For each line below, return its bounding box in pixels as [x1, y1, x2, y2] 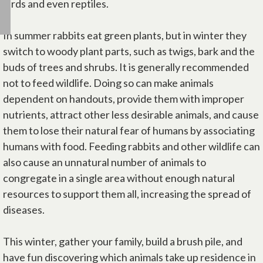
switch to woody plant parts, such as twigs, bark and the [3, 45, 255, 58]
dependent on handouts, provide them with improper [3, 92, 244, 105]
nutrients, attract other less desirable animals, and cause [3, 108, 259, 121]
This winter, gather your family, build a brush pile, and [3, 235, 242, 248]
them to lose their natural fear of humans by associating [3, 124, 255, 137]
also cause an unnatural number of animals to [3, 156, 206, 168]
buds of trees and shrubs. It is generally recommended [3, 60, 249, 73]
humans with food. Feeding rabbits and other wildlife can [3, 140, 260, 153]
